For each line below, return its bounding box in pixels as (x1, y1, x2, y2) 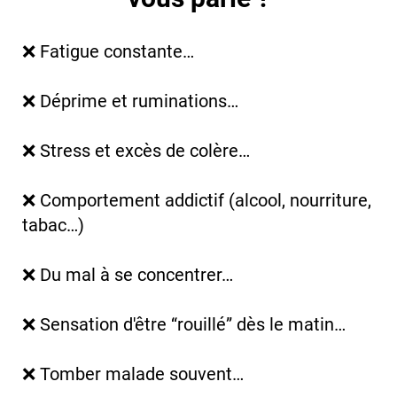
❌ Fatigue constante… (22, 40, 194, 62)
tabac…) (22, 214, 84, 236)
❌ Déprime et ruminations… (22, 90, 238, 112)
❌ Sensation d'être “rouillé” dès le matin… (22, 313, 346, 335)
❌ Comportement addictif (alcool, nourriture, (22, 189, 371, 211)
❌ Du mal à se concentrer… (22, 263, 233, 285)
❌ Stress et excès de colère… (22, 139, 250, 161)
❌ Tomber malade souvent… (22, 362, 244, 385)
